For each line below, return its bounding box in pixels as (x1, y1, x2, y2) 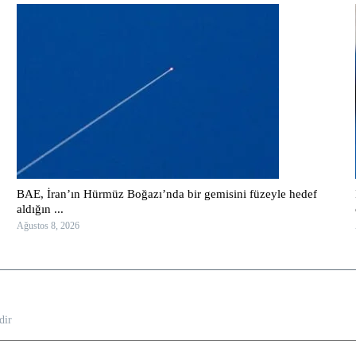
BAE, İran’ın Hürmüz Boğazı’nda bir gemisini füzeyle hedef (16, 187, 317, 200)
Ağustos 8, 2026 (16, 219, 79, 231)
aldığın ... (16, 202, 64, 215)
